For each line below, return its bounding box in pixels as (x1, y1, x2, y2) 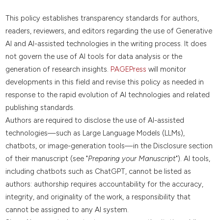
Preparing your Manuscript (87, 154, 176, 164)
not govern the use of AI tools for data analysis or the (5, 52, 182, 61)
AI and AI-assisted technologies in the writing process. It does (5, 39, 207, 49)
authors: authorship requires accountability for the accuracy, (5, 180, 203, 189)
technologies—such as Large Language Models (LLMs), (5, 129, 185, 138)
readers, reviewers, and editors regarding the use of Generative (5, 27, 212, 36)
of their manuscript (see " (5, 154, 88, 164)
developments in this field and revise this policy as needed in (5, 78, 204, 87)
